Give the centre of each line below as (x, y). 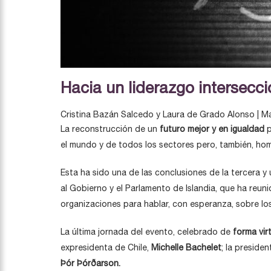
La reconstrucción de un (110, 129)
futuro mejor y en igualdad (212, 129)
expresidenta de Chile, (106, 247)
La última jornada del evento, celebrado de (147, 232)
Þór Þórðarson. (92, 263)
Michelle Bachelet (186, 247)
